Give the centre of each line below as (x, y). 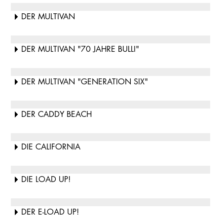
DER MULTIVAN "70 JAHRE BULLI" (80, 49)
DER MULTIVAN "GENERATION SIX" (84, 82)
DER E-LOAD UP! (50, 212)
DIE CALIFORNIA (51, 147)
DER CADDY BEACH (56, 114)
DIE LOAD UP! (46, 180)
